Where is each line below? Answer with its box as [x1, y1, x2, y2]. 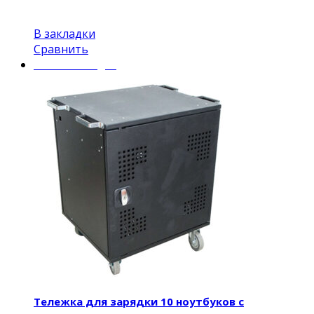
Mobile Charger [34, 56, 116, 72]
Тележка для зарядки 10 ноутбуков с [34, 294, 244, 309]
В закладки [34, 25, 95, 41]
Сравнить [34, 41, 88, 57]
